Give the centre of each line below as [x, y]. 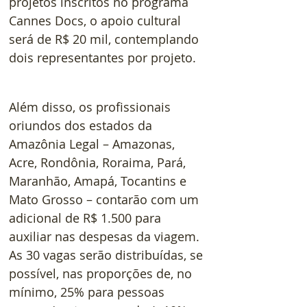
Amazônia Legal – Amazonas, [94, 144]
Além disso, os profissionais [91, 107]
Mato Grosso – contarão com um [106, 199]
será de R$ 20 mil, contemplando [106, 39]
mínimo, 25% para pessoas [88, 292]
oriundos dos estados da [82, 125]
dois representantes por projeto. [102, 57]
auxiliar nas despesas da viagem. [106, 236]
